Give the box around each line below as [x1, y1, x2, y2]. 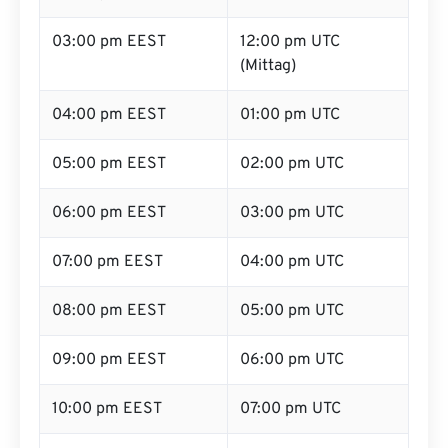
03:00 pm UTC [240, 203, 344, 223]
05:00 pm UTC [240, 301, 344, 321]
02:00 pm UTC [240, 154, 344, 174]
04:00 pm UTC [240, 252, 344, 272]
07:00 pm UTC [240, 399, 341, 419]
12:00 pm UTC [240, 32, 340, 52]
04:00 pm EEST [52, 105, 166, 125]
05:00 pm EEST [52, 154, 166, 174]
